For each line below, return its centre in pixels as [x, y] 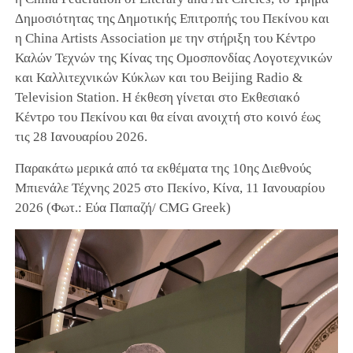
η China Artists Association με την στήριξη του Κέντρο [165, 39]
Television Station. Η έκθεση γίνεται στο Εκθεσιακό [157, 98]
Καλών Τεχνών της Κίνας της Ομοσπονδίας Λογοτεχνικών [173, 58]
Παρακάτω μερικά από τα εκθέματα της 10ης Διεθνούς [163, 169]
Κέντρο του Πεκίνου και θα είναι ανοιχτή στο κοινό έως [167, 117]
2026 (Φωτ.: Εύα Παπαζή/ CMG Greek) [123, 208]
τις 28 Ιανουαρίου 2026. [81, 137]
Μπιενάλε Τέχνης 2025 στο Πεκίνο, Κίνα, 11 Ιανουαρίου [169, 188]
